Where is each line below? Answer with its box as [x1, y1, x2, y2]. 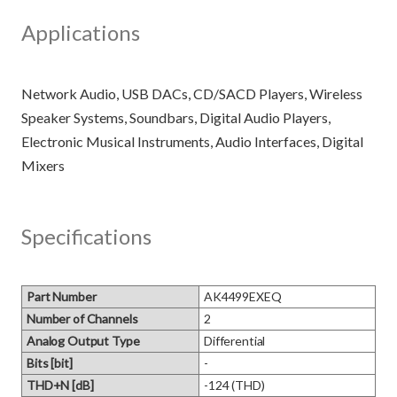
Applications [21, 19, 140, 45]
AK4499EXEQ [204, 289, 282, 304]
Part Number [27, 289, 97, 304]
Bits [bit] [27, 355, 73, 370]
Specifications [21, 223, 152, 249]
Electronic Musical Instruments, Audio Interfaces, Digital [21, 133, 363, 150]
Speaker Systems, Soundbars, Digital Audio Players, [21, 109, 331, 126]
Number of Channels [27, 311, 138, 326]
